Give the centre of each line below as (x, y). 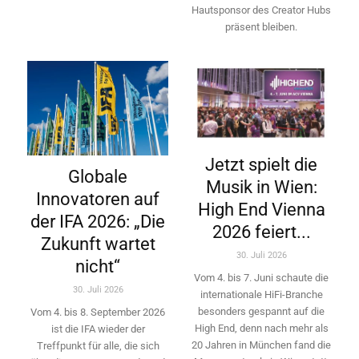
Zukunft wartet (98, 244)
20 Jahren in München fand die (261, 345)
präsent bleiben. (261, 27)
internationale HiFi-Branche (261, 294)
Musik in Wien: (261, 187)
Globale (98, 176)
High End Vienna (261, 209)
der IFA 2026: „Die (98, 221)
